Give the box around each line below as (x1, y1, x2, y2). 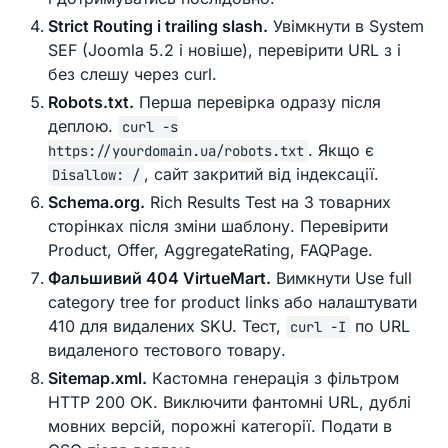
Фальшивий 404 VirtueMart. (48, 268, 271, 289)
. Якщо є (308, 140, 374, 161)
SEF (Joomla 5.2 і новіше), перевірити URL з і (48, 40, 401, 61)
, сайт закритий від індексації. (144, 164, 379, 185)
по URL (350, 316, 410, 337)
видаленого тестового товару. (48, 340, 286, 361)
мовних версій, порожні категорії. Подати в (48, 416, 392, 437)
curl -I (290, 318, 346, 337)
